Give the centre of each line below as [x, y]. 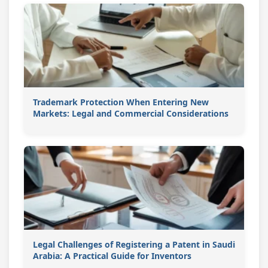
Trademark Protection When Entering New [121, 102]
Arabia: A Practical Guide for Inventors [112, 256]
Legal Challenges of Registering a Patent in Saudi [134, 244]
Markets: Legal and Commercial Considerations [131, 113]
